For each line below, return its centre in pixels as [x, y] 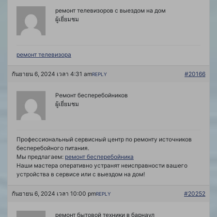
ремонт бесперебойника [99, 157]
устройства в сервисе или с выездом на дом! [81, 174]
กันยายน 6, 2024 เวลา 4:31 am [52, 74]
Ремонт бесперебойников [92, 95]
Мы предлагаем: [41, 157]
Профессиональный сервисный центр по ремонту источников [104, 139]
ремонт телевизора [44, 55]
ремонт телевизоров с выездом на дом [110, 11]
